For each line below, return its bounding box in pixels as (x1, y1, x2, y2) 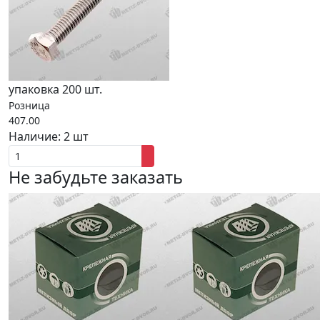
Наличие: (9, 129, 64, 144)
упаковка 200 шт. (9, 81, 102, 97)
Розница (9, 99, 50, 112)
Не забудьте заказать (9, 166, 183, 189)
